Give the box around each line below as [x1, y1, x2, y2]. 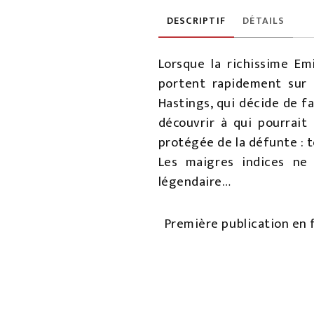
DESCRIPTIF [166, 12, 226, 29]
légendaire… [158, 170, 235, 193]
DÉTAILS [243, 12, 285, 29]
